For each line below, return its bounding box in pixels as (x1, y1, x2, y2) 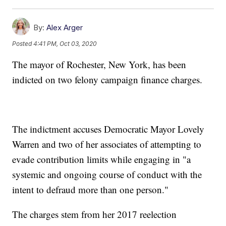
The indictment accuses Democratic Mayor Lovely (12, 123, 205, 136)
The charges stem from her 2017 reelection (12, 208, 177, 221)
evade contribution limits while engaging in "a (12, 153, 191, 166)
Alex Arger (46, 23, 83, 33)
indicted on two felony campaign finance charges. (12, 73, 203, 86)
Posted (12, 39, 34, 47)
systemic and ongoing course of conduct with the (12, 168, 202, 181)
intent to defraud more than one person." (12, 183, 169, 196)
